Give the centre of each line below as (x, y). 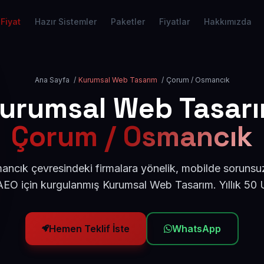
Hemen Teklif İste (89, 229)
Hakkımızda (228, 22)
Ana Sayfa (52, 80)
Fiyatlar (174, 22)
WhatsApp (197, 229)
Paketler (128, 22)
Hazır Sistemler (66, 22)
